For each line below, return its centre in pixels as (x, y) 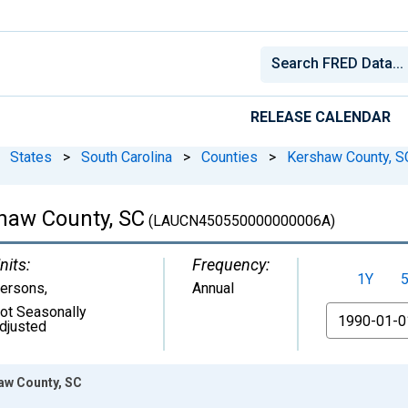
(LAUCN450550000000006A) (240, 220)
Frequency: (231, 264)
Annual (213, 288)
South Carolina (127, 157)
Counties (229, 157)
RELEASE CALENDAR (321, 117)
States (31, 157)
